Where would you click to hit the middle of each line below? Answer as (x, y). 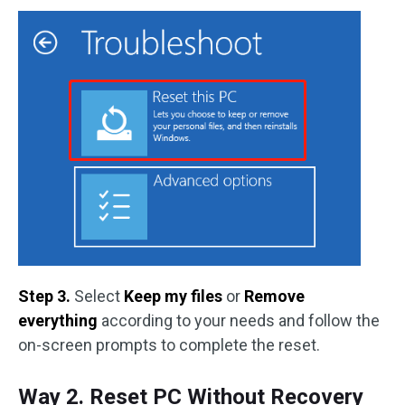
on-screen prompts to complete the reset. (169, 345)
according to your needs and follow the (240, 320)
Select (99, 296)
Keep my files (175, 296)
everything (60, 320)
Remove (274, 296)
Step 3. (46, 296)
